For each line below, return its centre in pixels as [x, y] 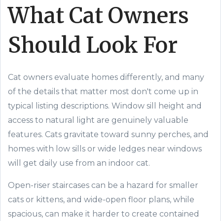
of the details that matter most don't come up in [103, 92]
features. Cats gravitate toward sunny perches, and [108, 134]
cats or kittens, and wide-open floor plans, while [101, 200]
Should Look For [93, 45]
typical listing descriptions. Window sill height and [105, 106]
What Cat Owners [98, 16]
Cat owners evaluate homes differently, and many [106, 77]
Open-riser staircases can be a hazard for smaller [103, 185]
